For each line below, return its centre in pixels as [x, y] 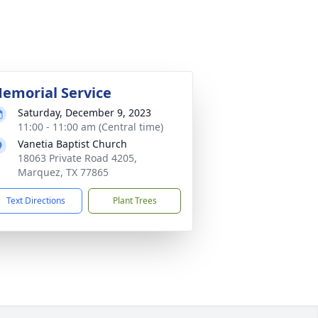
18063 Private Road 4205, [77, 158]
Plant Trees [135, 201]
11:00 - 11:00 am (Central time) [91, 127]
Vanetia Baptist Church [72, 144]
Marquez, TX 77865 [63, 172]
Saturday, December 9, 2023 [84, 113]
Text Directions [36, 201]
